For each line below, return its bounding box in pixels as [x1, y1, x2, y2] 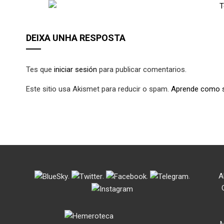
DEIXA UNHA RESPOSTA [26, 32, 125, 43]
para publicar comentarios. [97, 64, 186, 74]
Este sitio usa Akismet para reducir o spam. [26, 84, 171, 93]
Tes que [26, 64, 54, 74]
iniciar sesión [54, 64, 97, 74]
